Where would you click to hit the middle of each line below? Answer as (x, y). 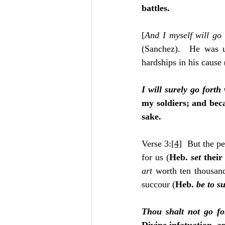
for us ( (155, 157)
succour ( (158, 184)
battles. (156, 8)
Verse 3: (157, 144)
